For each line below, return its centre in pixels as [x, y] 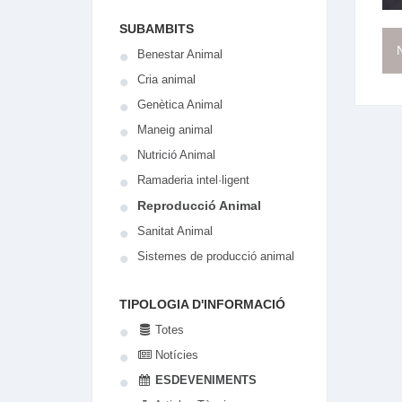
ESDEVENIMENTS [205, 380]
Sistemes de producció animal [216, 256]
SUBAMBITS [157, 29]
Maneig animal [175, 130]
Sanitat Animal [175, 231]
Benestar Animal [180, 54]
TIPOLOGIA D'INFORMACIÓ [202, 304]
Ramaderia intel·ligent [193, 180]
